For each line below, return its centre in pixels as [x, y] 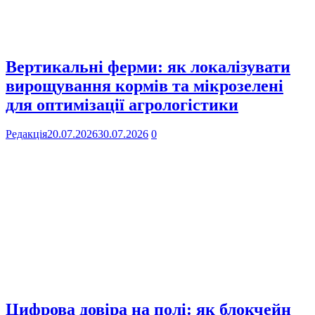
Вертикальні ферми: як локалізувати [148, 66]
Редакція [26, 134]
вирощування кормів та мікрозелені [144, 85]
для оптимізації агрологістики [122, 104]
